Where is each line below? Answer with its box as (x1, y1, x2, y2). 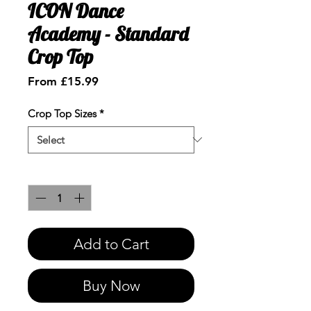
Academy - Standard (28, 21, 188, 46)
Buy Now (82, 277, 140, 295)
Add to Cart (73, 235, 149, 253)
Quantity (28, 165, 68, 178)
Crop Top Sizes (28, 106, 96, 120)
